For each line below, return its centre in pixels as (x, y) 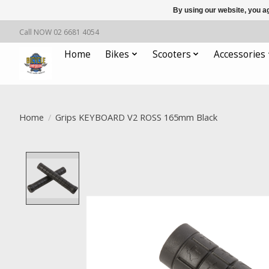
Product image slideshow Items (163, 159)
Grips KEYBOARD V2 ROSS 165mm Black (136, 117)
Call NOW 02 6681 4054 (59, 32)
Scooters (171, 54)
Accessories (240, 54)
